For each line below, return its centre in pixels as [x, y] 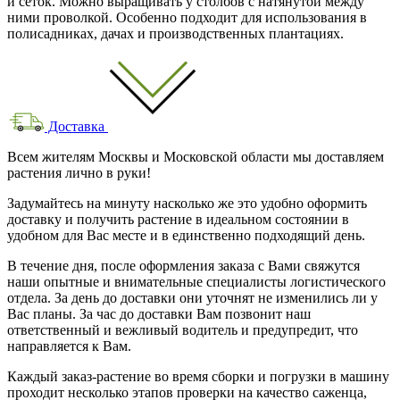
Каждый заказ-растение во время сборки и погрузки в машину [198, 376]
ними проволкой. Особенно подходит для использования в [187, 17]
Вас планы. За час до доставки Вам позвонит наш [159, 313]
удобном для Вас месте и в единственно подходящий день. [186, 235]
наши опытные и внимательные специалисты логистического [196, 281]
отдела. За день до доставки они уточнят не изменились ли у [192, 297]
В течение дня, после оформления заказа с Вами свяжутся [183, 265]
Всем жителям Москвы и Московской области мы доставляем [196, 156]
